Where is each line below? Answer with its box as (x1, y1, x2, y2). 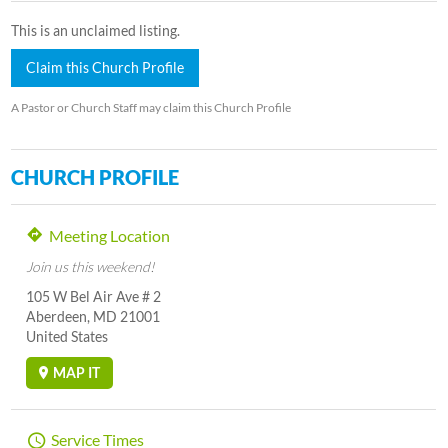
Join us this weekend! (26, 257, 156, 275)
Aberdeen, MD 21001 (26, 307, 161, 325)
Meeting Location (49, 225, 171, 245)
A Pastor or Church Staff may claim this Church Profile (11, 99, 292, 115)
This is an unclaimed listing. (11, 21, 181, 39)
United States (26, 327, 109, 345)
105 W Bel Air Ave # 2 (26, 287, 162, 305)
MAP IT (53, 363, 101, 381)
